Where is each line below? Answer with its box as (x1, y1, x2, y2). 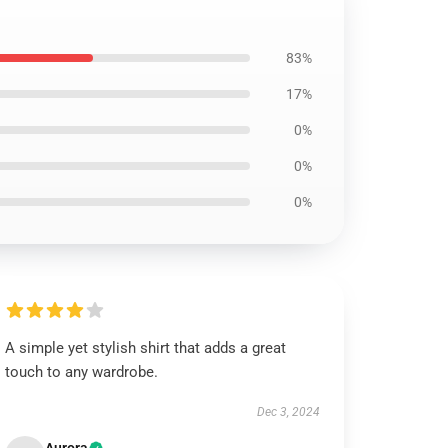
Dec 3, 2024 (256, 405, 320, 419)
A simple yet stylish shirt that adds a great (5, 339, 287, 357)
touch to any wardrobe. (5, 363, 159, 381)
